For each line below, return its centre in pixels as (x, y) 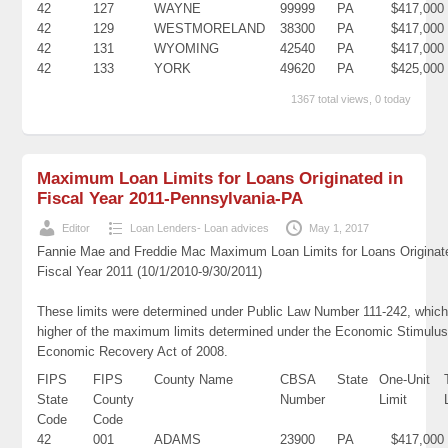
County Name (194, 379)
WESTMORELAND (210, 28)
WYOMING (187, 48)
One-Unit (405, 379)
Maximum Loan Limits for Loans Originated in (220, 178)
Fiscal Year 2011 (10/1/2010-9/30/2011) (150, 271)
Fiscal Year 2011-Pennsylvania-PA (170, 198)
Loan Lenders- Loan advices (200, 227)
